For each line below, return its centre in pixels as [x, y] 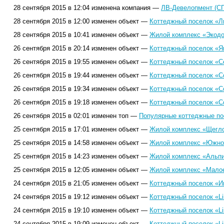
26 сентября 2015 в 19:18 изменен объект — [81, 102]
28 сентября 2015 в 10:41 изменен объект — [81, 35]
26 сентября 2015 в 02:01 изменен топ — [76, 116]
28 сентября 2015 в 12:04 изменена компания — [87, 8]
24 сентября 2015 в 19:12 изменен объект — [81, 197]
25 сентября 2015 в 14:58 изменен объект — [81, 143]
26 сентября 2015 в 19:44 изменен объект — [81, 75]
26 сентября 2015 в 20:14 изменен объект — [81, 48]
